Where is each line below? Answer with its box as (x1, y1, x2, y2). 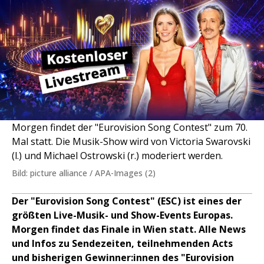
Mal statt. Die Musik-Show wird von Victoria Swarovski (12, 135, 250, 148)
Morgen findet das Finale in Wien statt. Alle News (12, 223, 246, 236)
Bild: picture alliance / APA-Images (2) (12, 167, 156, 179)
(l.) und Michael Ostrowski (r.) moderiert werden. (12, 149, 223, 162)
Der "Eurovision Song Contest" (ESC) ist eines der (12, 194, 242, 207)
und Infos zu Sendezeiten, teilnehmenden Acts (12, 237, 233, 250)
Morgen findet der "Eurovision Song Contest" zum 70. (12, 121, 247, 134)
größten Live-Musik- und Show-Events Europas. (12, 209, 233, 222)
